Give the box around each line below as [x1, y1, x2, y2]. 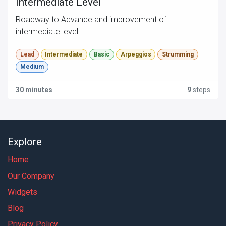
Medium [20, 63, 44, 71]
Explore [8, 135, 42, 148]
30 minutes [16, 85, 52, 94]
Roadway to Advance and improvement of [16, 15, 166, 25]
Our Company [8, 171, 54, 181]
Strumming [162, 51, 194, 59]
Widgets [8, 187, 37, 197]
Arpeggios [120, 51, 151, 59]
